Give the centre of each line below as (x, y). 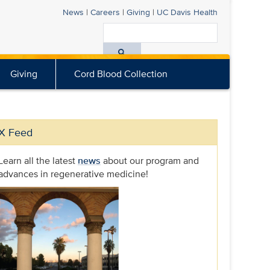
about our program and (149, 161)
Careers (105, 12)
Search (232, 49)
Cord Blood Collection (121, 74)
